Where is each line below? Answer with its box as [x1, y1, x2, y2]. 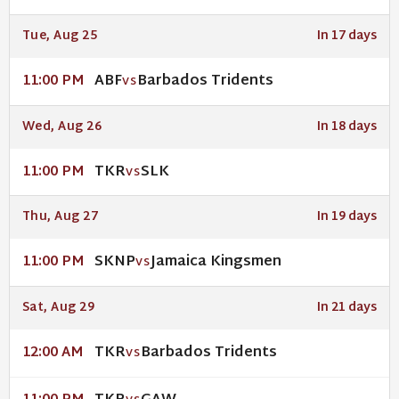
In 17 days [317, 26, 378, 48]
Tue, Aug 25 [21, 26, 98, 48]
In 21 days [317, 297, 378, 319]
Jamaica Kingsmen [150, 249, 281, 276]
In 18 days [317, 116, 378, 138]
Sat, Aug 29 [21, 297, 95, 319]
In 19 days [317, 207, 378, 229]
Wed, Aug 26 [21, 116, 102, 138]
